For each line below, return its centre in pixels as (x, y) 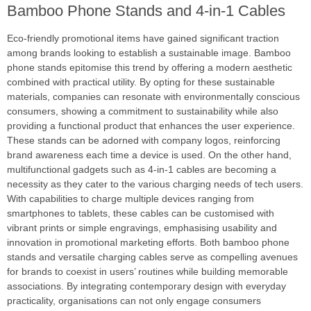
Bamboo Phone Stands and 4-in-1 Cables (146, 11)
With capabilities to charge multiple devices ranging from (131, 199)
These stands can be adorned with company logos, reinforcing (144, 141)
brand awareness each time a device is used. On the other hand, (149, 155)
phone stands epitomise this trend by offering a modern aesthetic (150, 68)
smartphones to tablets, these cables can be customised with (141, 213)
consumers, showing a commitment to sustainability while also (143, 111)
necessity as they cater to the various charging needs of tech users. (155, 184)
